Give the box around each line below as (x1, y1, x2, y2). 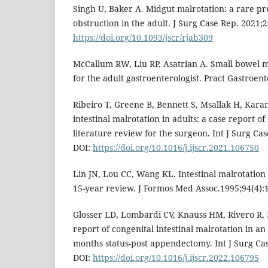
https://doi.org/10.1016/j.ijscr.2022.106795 (93, 252, 259, 264)
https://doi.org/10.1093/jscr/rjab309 (73, 32, 213, 44)
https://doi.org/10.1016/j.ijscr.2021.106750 (93, 142, 259, 154)
